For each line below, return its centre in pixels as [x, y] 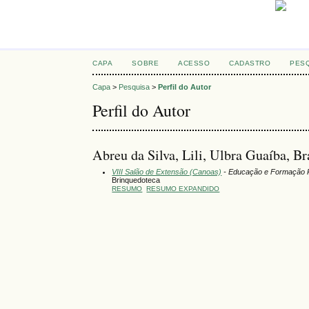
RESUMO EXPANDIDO [183, 188]
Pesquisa [134, 87]
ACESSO [194, 63]
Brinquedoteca [136, 180]
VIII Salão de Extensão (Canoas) [167, 171]
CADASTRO [250, 63]
